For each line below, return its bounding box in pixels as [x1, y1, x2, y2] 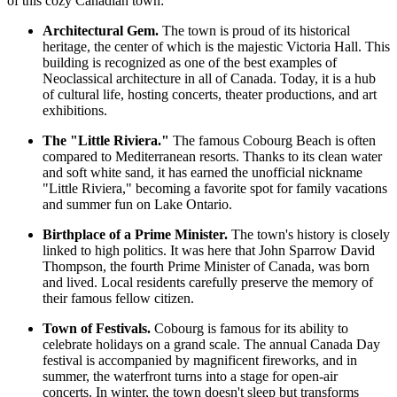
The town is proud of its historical [159, 22, 350, 38]
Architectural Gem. [43, 22, 159, 38]
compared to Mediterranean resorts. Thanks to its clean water [43, 148, 382, 164]
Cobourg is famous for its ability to [151, 320, 348, 336]
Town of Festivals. [43, 320, 151, 336]
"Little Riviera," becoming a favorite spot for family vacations [43, 180, 387, 196]
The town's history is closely [228, 226, 390, 242]
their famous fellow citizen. [43, 290, 194, 306]
